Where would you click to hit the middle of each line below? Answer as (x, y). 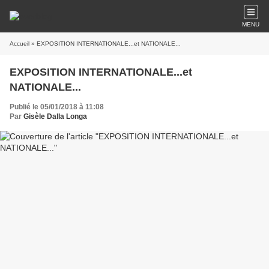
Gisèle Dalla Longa (55, 116)
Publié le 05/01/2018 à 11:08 (57, 107)
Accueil (20, 44)
